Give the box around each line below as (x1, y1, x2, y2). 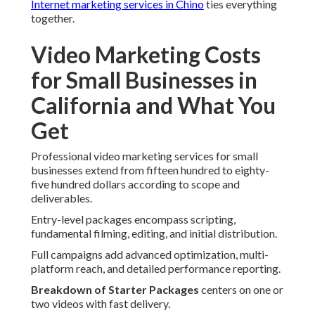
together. (31, 11, 75, 25)
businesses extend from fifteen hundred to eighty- (31, 163, 269, 177)
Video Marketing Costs (31, 41, 261, 69)
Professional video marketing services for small (31, 149, 258, 163)
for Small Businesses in (31, 66, 257, 94)
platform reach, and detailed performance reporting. (31, 262, 281, 276)
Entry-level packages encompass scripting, (31, 212, 236, 226)
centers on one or (199, 283, 283, 297)
